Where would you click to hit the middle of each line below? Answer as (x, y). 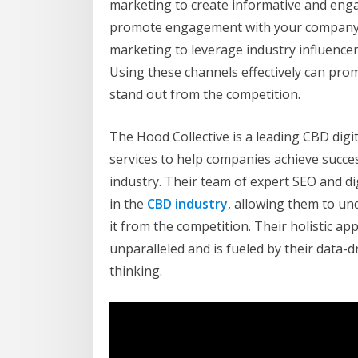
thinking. (136, 270)
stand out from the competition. (205, 94)
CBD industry (187, 203)
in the (128, 203)
